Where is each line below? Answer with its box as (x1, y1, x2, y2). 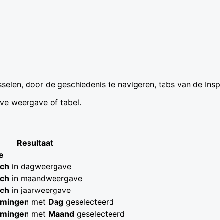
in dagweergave (9, 162, 71, 172)
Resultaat (17, 138, 53, 148)
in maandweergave (9, 173, 82, 184)
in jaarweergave (9, 185, 71, 195)
